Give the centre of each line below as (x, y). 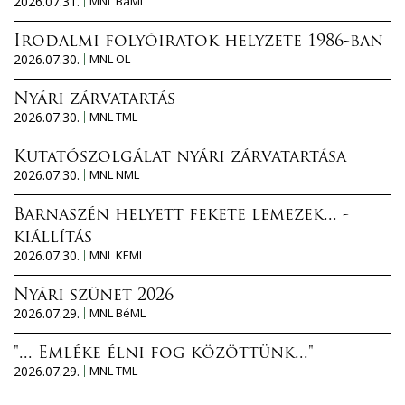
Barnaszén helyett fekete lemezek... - (181, 215)
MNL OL (110, 58)
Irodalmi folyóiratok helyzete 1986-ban (198, 42)
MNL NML (114, 174)
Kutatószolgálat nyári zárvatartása (180, 157)
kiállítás (53, 238)
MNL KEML (117, 254)
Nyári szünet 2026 (94, 296)
